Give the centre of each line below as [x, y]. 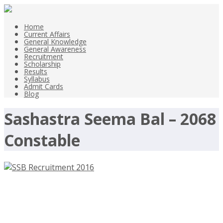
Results [36, 71]
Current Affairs [47, 34]
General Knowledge [55, 42]
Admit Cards [44, 86]
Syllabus [37, 79]
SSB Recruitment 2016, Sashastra [102, 191]
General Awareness [55, 49]
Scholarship [42, 64]
